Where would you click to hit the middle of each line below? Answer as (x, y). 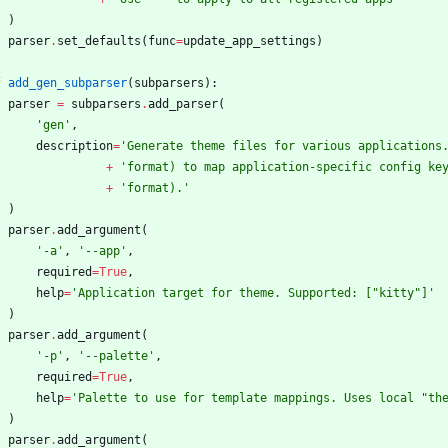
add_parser (183, 104)
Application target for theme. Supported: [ (225, 293)
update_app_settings (249, 41)
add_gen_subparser (67, 83)
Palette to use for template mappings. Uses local (249, 398)
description (74, 146)
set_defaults (99, 41)
